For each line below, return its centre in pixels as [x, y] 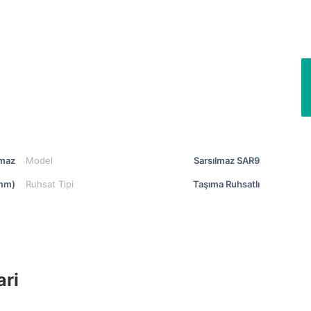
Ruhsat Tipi [49, 184]
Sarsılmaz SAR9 [227, 160]
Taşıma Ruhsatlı [226, 184]
